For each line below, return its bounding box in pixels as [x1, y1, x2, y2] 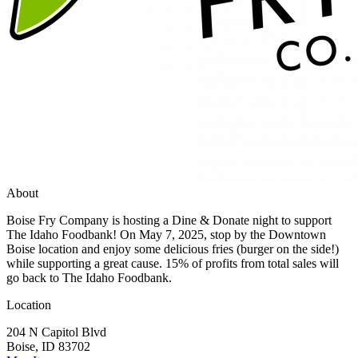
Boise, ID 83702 [6, 339, 90, 353]
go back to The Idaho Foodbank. [6, 270, 172, 284]
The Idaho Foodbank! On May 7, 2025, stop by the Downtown [6, 227, 326, 241]
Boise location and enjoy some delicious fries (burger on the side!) [6, 241, 339, 256]
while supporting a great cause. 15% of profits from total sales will [6, 256, 339, 270]
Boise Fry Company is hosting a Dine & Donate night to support [6, 213, 332, 227]
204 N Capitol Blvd [6, 324, 106, 339]
